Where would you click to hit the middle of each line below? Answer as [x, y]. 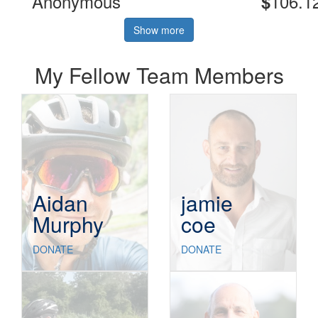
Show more [159, 30]
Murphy [68, 224]
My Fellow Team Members [159, 75]
